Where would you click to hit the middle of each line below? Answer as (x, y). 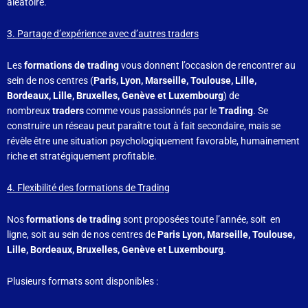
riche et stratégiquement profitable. (82, 156)
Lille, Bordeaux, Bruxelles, (64, 249)
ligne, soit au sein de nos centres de (82, 234)
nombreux (30, 111)
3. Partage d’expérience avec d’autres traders (103, 34)
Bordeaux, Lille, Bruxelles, (64, 96)
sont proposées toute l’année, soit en (201, 219)
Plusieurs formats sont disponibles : (82, 281)
